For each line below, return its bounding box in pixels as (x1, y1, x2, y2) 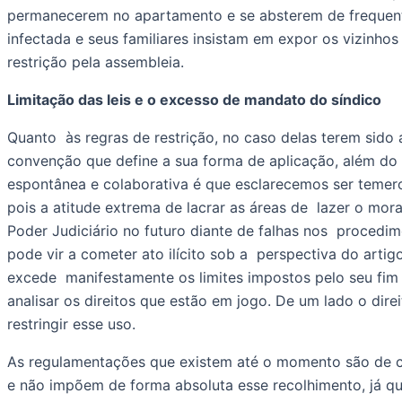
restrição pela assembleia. (7, 52, 188, 71)
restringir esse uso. (7, 314, 140, 333)
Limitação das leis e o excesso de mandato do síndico (7, 90, 385, 109)
